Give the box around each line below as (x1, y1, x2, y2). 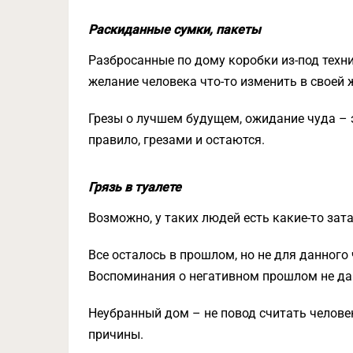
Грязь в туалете (88, 180, 181, 195)
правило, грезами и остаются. (88, 132, 265, 148)
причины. (88, 327, 143, 343)
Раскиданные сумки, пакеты (88, 22, 261, 38)
